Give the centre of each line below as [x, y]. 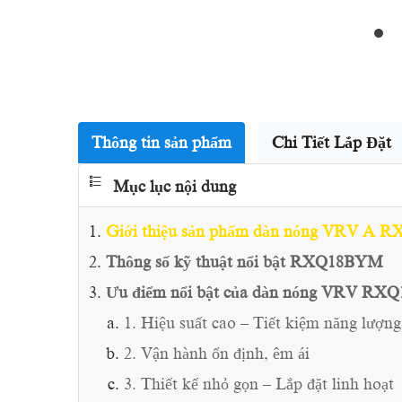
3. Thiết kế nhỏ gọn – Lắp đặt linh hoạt [259, 384]
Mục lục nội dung [175, 187]
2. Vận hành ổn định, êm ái [217, 354]
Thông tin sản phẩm [162, 143]
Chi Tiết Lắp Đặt [332, 143]
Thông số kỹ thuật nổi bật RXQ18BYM [245, 262]
